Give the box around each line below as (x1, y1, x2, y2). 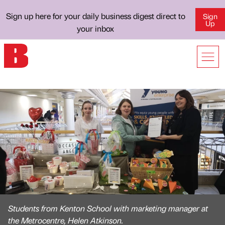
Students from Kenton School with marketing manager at (8, 203, 208, 213)
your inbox (77, 23, 115, 34)
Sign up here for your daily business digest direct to (6, 11, 185, 21)
